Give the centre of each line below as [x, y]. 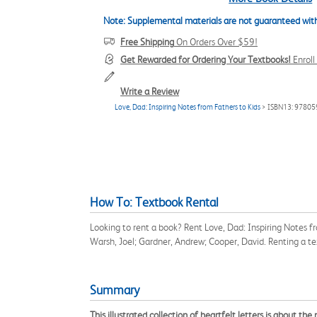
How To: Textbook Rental [154, 202]
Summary [115, 290]
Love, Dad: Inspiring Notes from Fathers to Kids [188, 107]
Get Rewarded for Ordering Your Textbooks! [206, 59]
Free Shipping [147, 42]
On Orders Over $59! [216, 42]
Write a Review [150, 91]
